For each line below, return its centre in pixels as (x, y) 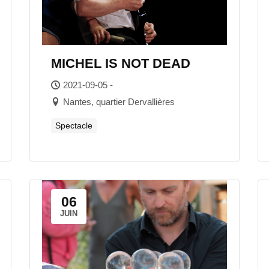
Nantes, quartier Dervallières (119, 102)
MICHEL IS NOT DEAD (121, 63)
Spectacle (74, 125)
